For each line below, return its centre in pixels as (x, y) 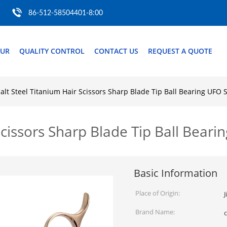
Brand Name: (155, 212)
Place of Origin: (158, 193)
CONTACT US (116, 51)
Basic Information (176, 173)
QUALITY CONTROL (52, 51)
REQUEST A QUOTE (180, 51)
